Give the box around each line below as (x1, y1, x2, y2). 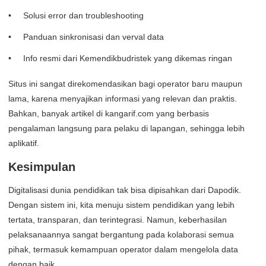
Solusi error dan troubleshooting (23, 11, 144, 21)
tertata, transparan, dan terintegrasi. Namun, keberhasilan (8, 215, 227, 225)
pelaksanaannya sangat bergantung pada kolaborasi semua (8, 230, 234, 240)
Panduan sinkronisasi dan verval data (23, 32, 164, 42)
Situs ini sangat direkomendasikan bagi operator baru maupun (8, 79, 242, 89)
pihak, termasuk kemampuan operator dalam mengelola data (8, 245, 238, 255)
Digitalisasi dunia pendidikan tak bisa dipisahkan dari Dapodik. (8, 185, 241, 195)
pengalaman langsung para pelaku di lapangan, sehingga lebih (8, 123, 245, 134)
